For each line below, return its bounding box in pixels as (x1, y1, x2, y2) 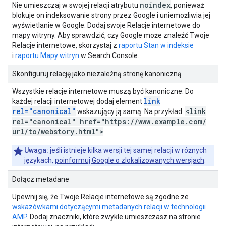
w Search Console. (79, 51, 139, 60)
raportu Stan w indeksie (119, 41, 194, 49)
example (154, 117, 185, 126)
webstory (41, 127, 74, 136)
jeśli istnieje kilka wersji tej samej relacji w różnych (48, 146, 207, 154)
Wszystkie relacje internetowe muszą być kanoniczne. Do (12, 87, 194, 95)
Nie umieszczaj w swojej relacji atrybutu (12, 1, 140, 9)
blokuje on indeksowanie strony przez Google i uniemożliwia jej (12, 11, 210, 19)
